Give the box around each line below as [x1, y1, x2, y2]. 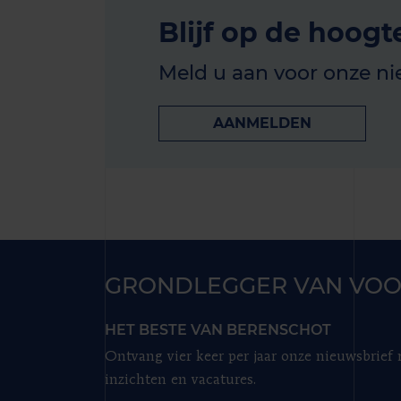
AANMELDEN [213, 115, 312, 132]
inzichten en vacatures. [105, 373, 256, 388]
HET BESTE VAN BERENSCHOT [105, 321, 331, 338]
